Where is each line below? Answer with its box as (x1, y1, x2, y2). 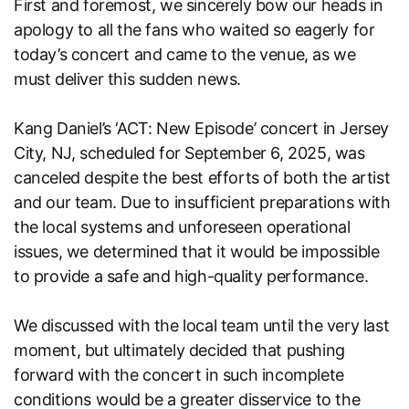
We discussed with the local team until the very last (14, 315, 390, 335)
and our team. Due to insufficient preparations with (14, 192, 391, 212)
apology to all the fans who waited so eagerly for (14, 19, 375, 39)
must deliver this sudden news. (14, 68, 242, 89)
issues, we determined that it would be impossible (14, 241, 380, 261)
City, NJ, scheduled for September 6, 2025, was (14, 142, 365, 163)
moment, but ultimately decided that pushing (14, 340, 345, 360)
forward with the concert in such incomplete (14, 364, 344, 384)
